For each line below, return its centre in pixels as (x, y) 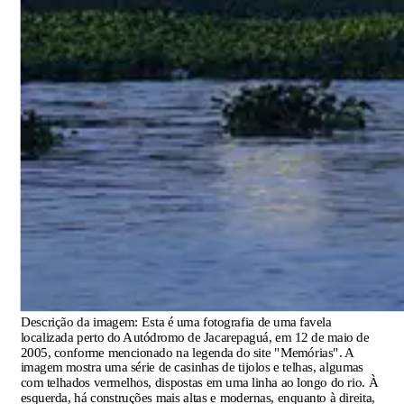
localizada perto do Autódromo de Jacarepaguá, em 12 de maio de (195, 337)
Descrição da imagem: (81, 321)
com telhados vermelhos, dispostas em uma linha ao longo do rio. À (199, 382)
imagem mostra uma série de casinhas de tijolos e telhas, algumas (192, 367)
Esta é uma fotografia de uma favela (236, 321)
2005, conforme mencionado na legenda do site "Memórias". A (187, 352)
